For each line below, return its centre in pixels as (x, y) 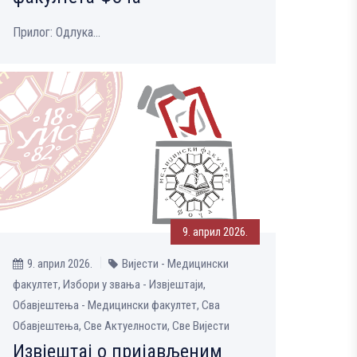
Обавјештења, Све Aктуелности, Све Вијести (121, 326)
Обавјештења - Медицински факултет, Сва (116, 305)
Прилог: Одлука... (57, 32)
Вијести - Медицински (175, 263)
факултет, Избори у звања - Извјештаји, (109, 284)
